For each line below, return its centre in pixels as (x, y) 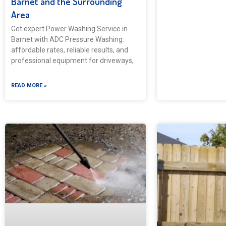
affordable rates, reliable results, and (70, 50)
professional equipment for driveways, (72, 61)
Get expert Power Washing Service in (69, 29)
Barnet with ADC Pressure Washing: (68, 40)
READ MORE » (29, 86)
